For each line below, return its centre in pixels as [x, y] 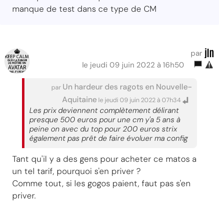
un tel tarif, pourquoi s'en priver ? [77, 171]
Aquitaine [79, 99]
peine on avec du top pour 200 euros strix [103, 129]
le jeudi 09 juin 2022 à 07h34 [140, 100]
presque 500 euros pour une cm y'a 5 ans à [105, 120]
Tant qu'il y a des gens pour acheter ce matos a [104, 159]
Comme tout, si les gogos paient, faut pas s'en [101, 183]
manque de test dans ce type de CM [84, 9]
